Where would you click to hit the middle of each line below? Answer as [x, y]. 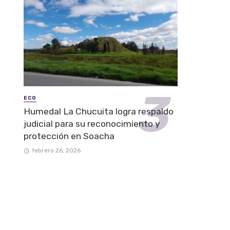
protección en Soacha [69, 136]
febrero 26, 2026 [56, 150]
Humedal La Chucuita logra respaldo [99, 111]
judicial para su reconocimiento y [92, 123]
